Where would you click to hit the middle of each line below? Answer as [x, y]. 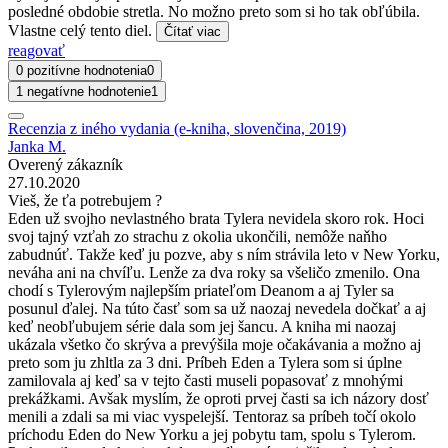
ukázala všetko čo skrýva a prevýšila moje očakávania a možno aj [214, 344]
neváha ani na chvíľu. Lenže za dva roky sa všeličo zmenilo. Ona [214, 272]
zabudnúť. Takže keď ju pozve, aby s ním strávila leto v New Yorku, [224, 254]
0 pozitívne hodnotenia [81, 70]
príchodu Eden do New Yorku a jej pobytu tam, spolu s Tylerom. [212, 434]
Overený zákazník [65, 164]
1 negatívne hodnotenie [83, 91]
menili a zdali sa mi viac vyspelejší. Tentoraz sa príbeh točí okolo [212, 416]
